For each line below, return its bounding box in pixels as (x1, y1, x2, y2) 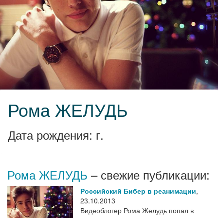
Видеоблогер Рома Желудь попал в (80, 205, 194, 216)
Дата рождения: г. (8, 126, 104, 144)
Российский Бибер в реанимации (80, 186, 196, 196)
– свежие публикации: (88, 166, 210, 183)
